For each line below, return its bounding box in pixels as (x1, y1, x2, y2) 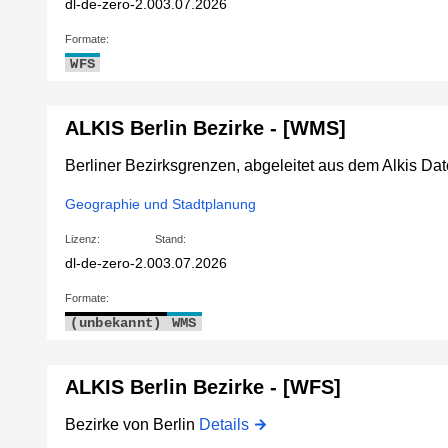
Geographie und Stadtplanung (65, 196, 257, 213)
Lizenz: (65, 233, 101, 246)
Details (199, 416, 250, 434)
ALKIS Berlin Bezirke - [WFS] (65, 376, 342, 399)
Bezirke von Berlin (65, 416, 200, 434)
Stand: (155, 233, 187, 246)
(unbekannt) (70, 315, 162, 332)
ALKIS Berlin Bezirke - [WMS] (65, 117, 347, 140)
